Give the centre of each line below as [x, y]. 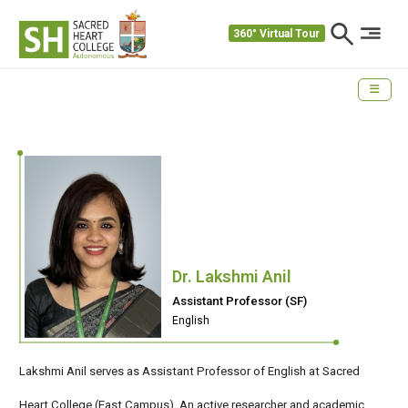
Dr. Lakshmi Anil [232, 276]
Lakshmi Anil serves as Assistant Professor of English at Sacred [189, 371]
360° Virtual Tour [277, 33]
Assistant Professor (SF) [240, 301]
